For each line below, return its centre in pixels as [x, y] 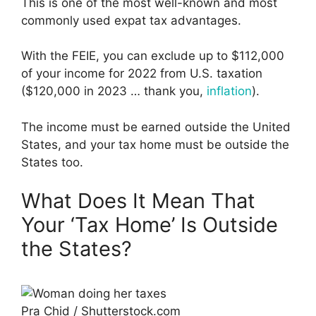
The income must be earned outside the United [156, 127]
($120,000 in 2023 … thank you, [114, 91]
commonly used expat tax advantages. [131, 20]
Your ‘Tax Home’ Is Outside [150, 225]
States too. [52, 162]
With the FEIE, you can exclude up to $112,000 [153, 56]
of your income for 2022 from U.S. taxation [142, 74]
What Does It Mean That [138, 201]
